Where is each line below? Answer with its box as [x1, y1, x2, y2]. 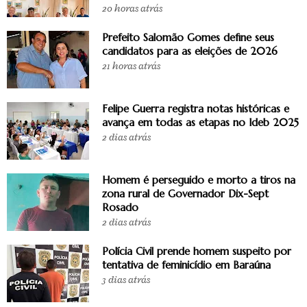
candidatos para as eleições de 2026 [102, 44, 278, 58]
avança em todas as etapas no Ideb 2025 [102, 115, 299, 129]
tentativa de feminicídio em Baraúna [102, 258, 271, 271]
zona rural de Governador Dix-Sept [102, 186, 269, 200]
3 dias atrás [102, 273, 150, 286]
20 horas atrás [102, 1, 162, 15]
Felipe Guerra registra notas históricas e [102, 101, 289, 115]
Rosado [102, 200, 138, 214]
